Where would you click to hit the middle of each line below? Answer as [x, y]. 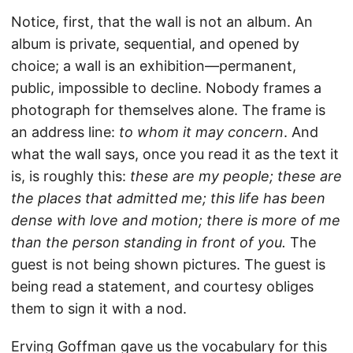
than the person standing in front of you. [149, 243]
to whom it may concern [201, 132]
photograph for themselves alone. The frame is [168, 110]
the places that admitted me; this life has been [168, 199]
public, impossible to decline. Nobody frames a [166, 88]
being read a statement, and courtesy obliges [162, 287]
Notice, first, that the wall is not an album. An [162, 22]
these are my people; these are [236, 176]
